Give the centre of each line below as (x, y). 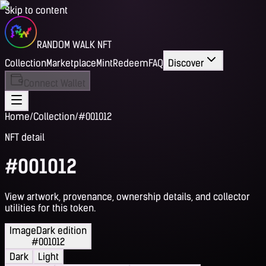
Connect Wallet (55, 83)
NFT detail (25, 137)
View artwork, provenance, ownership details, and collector (127, 197)
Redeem (131, 63)
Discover (186, 63)
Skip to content (36, 10)
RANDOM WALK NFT (74, 45)
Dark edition (61, 230)
